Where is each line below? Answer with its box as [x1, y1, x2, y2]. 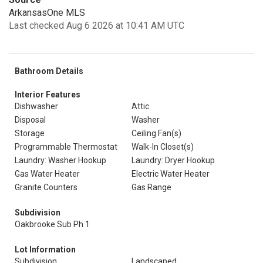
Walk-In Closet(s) [131, 142, 194, 151]
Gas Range [131, 183, 171, 192]
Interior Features [15, 90, 80, 99]
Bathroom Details [15, 66, 83, 76]
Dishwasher [15, 102, 58, 111]
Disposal [15, 115, 46, 124]
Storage [15, 129, 45, 138]
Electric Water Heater [131, 169, 210, 178]
